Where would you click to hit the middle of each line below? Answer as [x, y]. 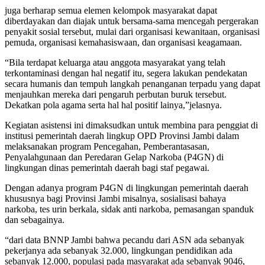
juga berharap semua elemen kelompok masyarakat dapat [111, 10]
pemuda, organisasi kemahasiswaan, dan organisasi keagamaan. [123, 42]
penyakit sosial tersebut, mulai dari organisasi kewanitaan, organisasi [132, 31]
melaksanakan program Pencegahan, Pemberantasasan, [107, 146]
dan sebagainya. [35, 219]
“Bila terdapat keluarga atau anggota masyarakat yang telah [115, 62]
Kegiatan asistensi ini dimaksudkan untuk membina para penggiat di [131, 125]
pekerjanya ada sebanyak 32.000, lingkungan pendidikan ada [119, 250]
